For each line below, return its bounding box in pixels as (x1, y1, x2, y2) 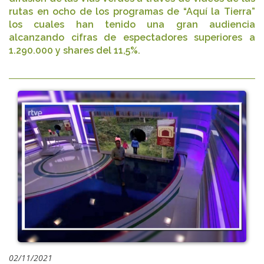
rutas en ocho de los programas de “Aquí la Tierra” (9, 6, 255, 17)
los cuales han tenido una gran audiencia (9, 19, 255, 30)
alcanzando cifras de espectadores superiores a (9, 32, 255, 43)
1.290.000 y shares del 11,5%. (9, 45, 140, 56)
